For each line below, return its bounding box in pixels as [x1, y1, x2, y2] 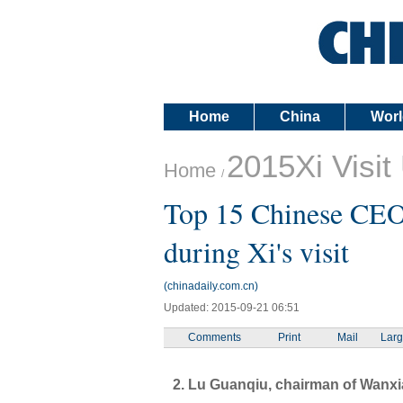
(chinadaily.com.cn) [164, 280, 258, 292]
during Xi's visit [164, 232, 349, 271]
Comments [188, 331, 241, 344]
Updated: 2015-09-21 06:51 [164, 301, 300, 314]
